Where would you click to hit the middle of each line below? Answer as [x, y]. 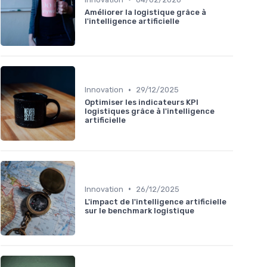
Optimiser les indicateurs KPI [142, 103]
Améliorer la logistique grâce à [145, 12]
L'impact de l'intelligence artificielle [156, 201]
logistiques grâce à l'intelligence [150, 111]
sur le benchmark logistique [139, 210]
